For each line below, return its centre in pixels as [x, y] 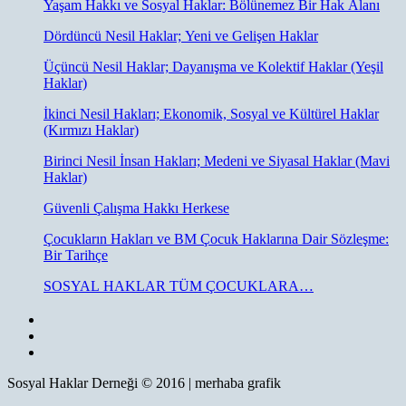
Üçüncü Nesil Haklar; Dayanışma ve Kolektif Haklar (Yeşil [213, 66]
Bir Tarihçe [76, 255]
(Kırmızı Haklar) [91, 130]
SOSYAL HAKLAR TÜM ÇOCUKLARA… [179, 285]
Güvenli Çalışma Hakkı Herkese [136, 208]
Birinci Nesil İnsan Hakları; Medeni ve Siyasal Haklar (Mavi [217, 160]
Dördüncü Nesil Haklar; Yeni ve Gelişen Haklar [181, 35]
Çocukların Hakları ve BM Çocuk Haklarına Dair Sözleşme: [216, 238]
